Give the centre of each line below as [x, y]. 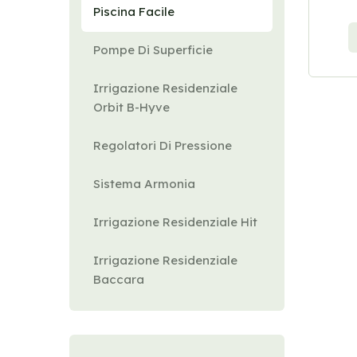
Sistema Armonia [144, 184]
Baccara [119, 279]
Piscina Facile [134, 12]
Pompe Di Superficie [153, 50]
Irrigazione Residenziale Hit [175, 222]
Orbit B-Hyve [131, 107]
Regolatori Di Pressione [163, 145]
